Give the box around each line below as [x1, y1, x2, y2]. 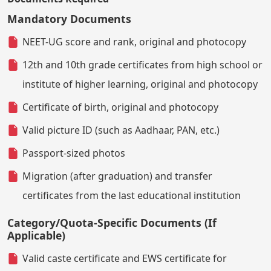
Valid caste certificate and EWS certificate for [22, 252, 227, 266]
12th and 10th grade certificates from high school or [22, 58, 263, 72]
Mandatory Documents [7, 11, 131, 27]
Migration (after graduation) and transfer [22, 169, 212, 183]
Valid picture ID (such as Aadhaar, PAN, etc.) [22, 123, 220, 137]
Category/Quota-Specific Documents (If [7, 215, 217, 230]
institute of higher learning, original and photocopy [22, 77, 258, 91]
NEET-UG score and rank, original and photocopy [22, 35, 246, 49]
